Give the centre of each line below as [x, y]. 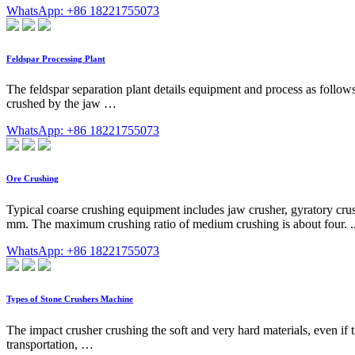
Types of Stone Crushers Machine [70, 299]
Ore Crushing [32, 179]
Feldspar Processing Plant [56, 58]
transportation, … [50, 345]
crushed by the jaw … [61, 104]
